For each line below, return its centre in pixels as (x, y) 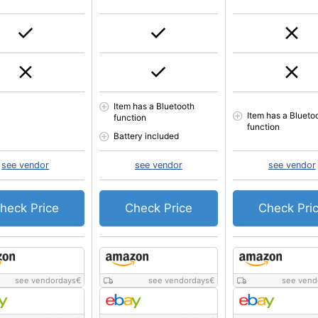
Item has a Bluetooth (154, 106)
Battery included (147, 136)
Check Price (158, 208)
